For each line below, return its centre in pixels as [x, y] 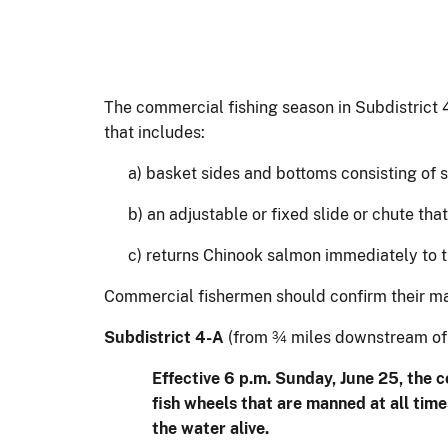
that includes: [154, 132]
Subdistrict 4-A [166, 337]
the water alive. [210, 428]
